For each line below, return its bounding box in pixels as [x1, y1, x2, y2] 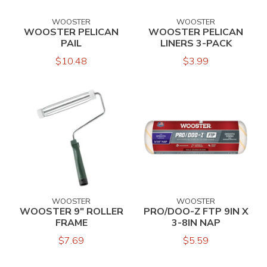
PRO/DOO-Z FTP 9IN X [143, 204, 249, 218]
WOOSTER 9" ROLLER [19, 204, 123, 218]
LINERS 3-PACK [160, 36, 232, 50]
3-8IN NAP [171, 216, 221, 229]
